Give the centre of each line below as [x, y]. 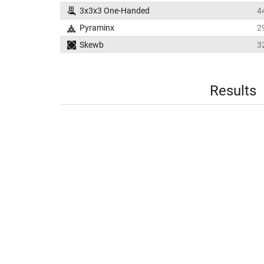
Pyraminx [97, 28]
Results [233, 91]
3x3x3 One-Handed [114, 11]
